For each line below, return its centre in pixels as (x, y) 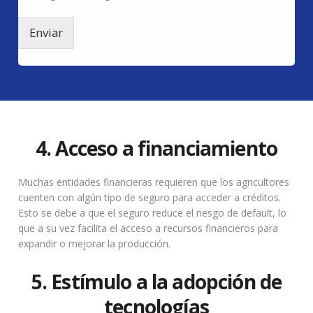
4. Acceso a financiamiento (156, 148)
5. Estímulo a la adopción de (156, 282)
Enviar (46, 33)
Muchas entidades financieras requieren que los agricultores (154, 182)
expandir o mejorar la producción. (95, 244)
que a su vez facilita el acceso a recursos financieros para (148, 228)
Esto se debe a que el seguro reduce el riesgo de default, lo (153, 213)
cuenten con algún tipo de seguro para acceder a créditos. (150, 198)
